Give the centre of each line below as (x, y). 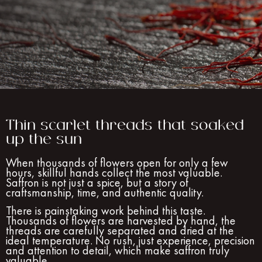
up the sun (44, 139)
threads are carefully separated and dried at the (120, 231)
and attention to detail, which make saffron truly (118, 251)
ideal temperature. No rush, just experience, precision (130, 241)
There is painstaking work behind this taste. (106, 211)
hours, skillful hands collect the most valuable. (114, 173)
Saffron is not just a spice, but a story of (97, 182)
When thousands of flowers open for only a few (117, 163)
